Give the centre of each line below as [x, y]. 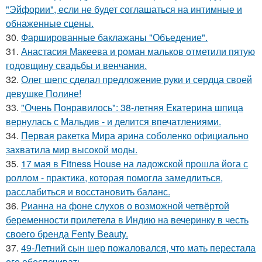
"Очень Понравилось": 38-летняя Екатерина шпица [132, 107]
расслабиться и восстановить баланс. [88, 192]
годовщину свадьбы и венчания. [76, 65]
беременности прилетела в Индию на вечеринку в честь [127, 220]
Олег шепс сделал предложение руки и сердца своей [137, 79]
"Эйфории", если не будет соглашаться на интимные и [124, 9]
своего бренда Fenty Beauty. [67, 234]
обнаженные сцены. [50, 23]
